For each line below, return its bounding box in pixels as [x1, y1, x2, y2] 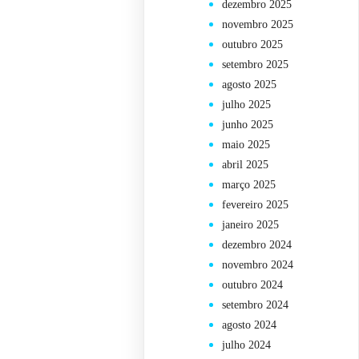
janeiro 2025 [222, 219, 280, 232]
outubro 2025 [222, 38, 284, 51]
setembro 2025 [222, 58, 289, 71]
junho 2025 [222, 119, 274, 131]
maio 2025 [222, 139, 271, 151]
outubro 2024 [222, 279, 284, 292]
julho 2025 [222, 99, 272, 111]
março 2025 [222, 179, 276, 192]
